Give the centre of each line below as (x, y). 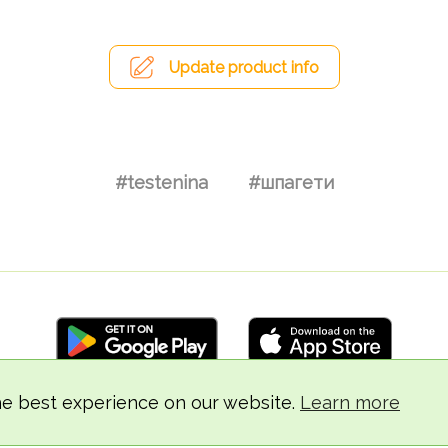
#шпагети (290, 182)
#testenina (161, 182)
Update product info (243, 68)
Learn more (350, 402)
